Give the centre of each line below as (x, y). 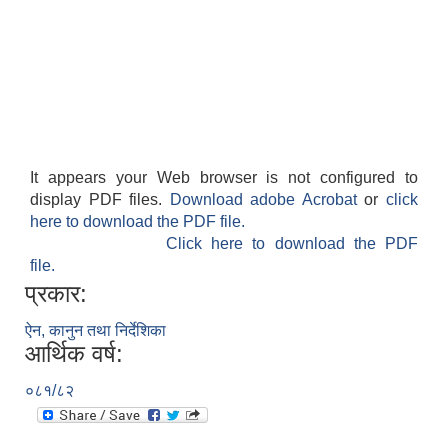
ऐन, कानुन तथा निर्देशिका (95, 331)
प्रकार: (56, 294)
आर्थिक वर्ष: (74, 354)
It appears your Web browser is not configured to (224, 178)
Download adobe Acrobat (267, 200)
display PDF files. (100, 200)
